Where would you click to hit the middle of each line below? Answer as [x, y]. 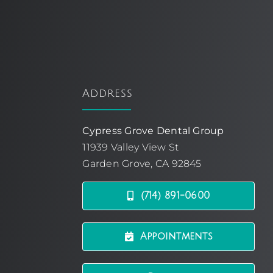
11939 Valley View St [131, 147]
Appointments [176, 236]
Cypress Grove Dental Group [153, 130]
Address [108, 93]
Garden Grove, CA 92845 [142, 163]
